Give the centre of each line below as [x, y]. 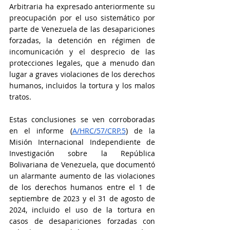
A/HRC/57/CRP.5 [99, 131]
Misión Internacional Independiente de [82, 142]
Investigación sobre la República [82, 153]
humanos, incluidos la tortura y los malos [82, 85]
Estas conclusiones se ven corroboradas [82, 119]
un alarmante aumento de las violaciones [82, 176]
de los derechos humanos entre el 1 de [82, 187]
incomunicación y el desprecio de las [82, 52]
